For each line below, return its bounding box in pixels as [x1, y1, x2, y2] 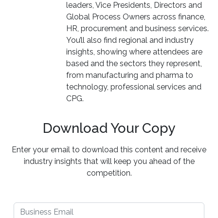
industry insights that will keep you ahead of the [23, 157, 195, 166]
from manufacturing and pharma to [66, 71, 193, 80]
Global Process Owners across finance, [66, 12, 205, 21]
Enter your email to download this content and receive [12, 145, 206, 154]
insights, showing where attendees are [66, 47, 202, 56]
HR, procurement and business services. [66, 24, 209, 33]
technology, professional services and [66, 82, 201, 91]
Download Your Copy [43, 120, 175, 136]
